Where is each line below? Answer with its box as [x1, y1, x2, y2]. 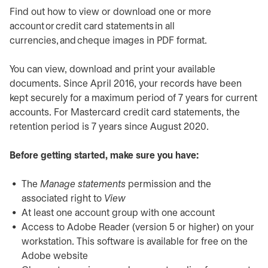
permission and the [126, 180, 211, 189]
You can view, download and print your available [10, 65, 215, 74]
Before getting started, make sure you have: [10, 151, 199, 160]
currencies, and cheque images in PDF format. [10, 36, 207, 45]
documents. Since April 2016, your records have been [10, 80, 242, 89]
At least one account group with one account [22, 209, 220, 218]
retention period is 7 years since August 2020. [10, 123, 209, 132]
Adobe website [22, 252, 90, 261]
